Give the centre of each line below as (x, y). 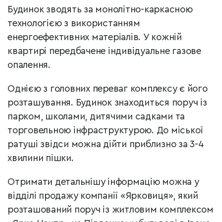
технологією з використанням (74, 23)
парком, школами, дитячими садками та (96, 116)
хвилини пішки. (41, 158)
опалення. (29, 65)
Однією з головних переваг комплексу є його (108, 89)
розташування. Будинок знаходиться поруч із (107, 103)
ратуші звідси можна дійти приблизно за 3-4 (106, 144)
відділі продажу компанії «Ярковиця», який (103, 196)
